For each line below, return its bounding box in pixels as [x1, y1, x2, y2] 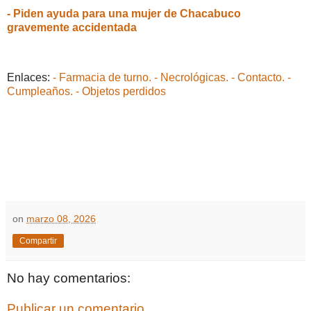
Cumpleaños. [7, 85, 73, 97]
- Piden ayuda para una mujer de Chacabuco [7, 8, 241, 20]
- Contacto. [231, 71, 285, 83]
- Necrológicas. [154, 71, 228, 83]
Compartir [19, 236, 57, 246]
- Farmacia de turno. [53, 71, 151, 83]
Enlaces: [7, 71, 53, 83]
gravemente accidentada [7, 22, 137, 34]
